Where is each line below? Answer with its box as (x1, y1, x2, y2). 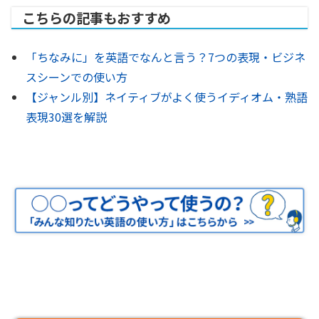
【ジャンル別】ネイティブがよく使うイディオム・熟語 (26, 88, 308, 105)
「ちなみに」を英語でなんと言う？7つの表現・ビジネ (26, 48, 305, 66)
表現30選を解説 (26, 108, 107, 125)
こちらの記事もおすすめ (22, 8, 171, 28)
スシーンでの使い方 (26, 68, 127, 85)
